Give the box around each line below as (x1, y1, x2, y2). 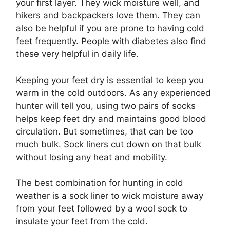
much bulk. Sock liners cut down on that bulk (16, 139, 201, 149)
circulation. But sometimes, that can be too (16, 126, 193, 137)
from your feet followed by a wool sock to (16, 203, 187, 214)
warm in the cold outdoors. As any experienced (16, 87, 211, 98)
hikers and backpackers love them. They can (16, 10, 200, 21)
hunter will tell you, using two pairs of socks (16, 100, 196, 111)
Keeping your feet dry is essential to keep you (16, 74, 204, 85)
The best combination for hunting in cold (16, 178, 183, 188)
